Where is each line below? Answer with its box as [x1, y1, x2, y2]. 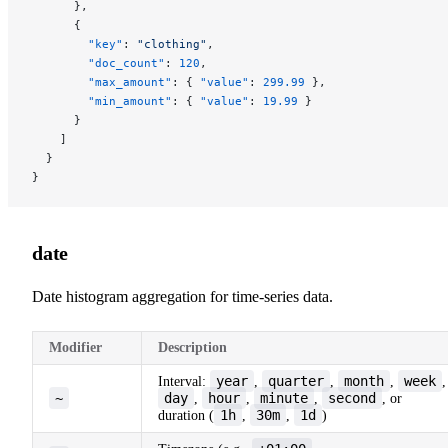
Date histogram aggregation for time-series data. [32, 287, 333, 305]
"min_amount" [32, 93, 172, 108]
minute [260, 389, 308, 406]
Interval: [158, 373, 210, 389]
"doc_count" [32, 55, 165, 70]
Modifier [49, 339, 102, 355]
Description [158, 339, 227, 355]
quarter [268, 372, 324, 389]
